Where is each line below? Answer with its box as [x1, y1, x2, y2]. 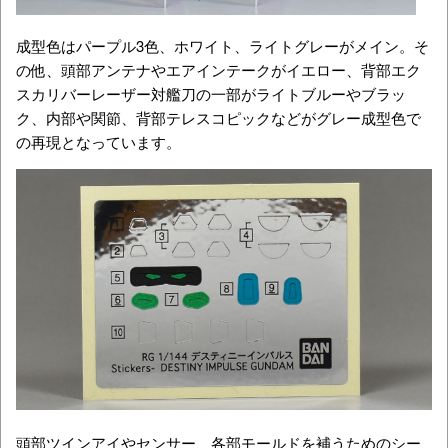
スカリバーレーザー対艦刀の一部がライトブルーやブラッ [16, 82, 406, 104]
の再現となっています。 [16, 130, 181, 152]
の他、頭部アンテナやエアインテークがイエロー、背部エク [16, 58, 421, 80]
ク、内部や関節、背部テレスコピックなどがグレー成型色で [16, 106, 421, 128]
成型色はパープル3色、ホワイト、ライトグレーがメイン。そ [16, 34, 429, 56]
